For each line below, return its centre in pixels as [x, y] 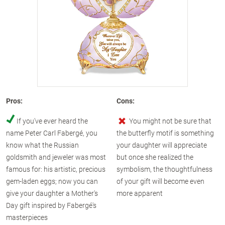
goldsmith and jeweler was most [56, 157]
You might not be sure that [170, 121]
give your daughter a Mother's [52, 193]
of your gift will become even [160, 181]
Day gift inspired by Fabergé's [51, 205]
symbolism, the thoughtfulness [164, 169]
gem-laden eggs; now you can [52, 181]
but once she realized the [155, 157]
